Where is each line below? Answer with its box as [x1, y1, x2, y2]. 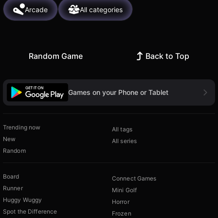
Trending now [3, 123, 41, 131]
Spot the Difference [3, 207, 57, 215]
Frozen [112, 209, 131, 217]
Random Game [28, 51, 83, 61]
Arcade [25, 5, 48, 14]
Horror [112, 198, 129, 205]
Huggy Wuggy [3, 196, 42, 203]
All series [112, 137, 137, 145]
